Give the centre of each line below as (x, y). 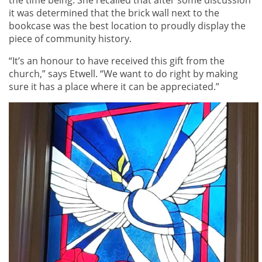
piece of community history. (70, 38)
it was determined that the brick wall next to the (114, 13)
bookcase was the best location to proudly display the (127, 25)
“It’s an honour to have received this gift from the (117, 61)
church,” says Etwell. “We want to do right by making (123, 73)
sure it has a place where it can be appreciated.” (114, 86)
